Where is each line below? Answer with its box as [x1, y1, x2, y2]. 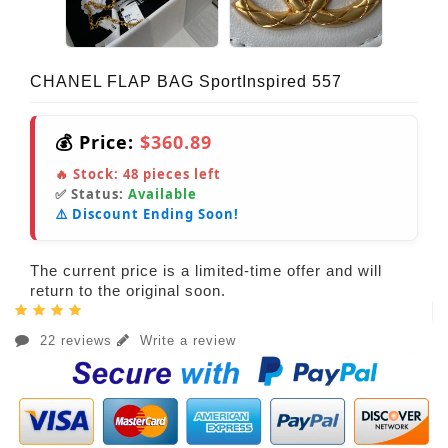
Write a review [135, 332, 236, 348]
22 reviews [35, 332, 117, 348]
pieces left [139, 164, 221, 183]
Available [128, 184, 197, 203]
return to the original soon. [30, 281, 226, 299]
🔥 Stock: [55, 164, 123, 183]
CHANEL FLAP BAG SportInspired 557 [30, 72, 342, 90]
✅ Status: [55, 184, 128, 203]
